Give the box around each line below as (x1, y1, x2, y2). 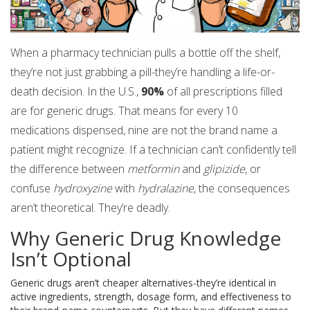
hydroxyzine (53, 181, 112, 197)
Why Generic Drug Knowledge (10, 225, 281, 252)
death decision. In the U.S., (10, 84, 141, 100)
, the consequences (194, 181, 290, 197)
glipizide (203, 161, 245, 177)
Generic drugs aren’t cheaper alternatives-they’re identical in (10, 276, 276, 290)
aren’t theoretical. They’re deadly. (10, 200, 170, 216)
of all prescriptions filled (164, 84, 282, 100)
